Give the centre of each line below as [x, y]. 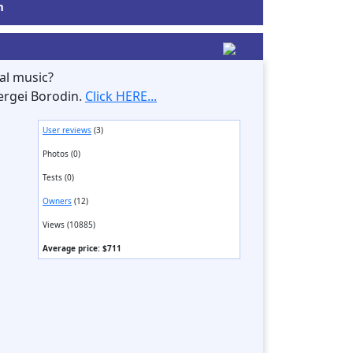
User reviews [67, 130]
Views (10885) [69, 225]
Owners [57, 201]
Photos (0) [61, 154]
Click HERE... [121, 96]
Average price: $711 [82, 248]
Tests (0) [58, 177]
